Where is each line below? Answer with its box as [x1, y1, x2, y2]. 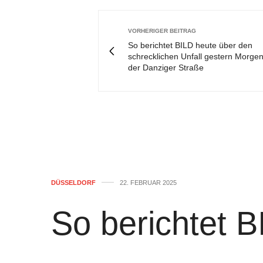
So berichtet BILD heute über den [128, 41, 252, 50]
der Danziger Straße [128, 63, 204, 72]
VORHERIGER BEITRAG [128, 28, 196, 34]
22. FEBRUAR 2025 [120, 179, 177, 186]
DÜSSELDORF [51, 179, 96, 186]
